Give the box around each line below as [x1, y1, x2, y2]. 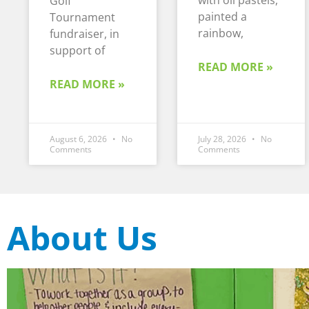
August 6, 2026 [50, 133, 109, 146]
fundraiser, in [50, 26, 119, 42]
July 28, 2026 [198, 133, 248, 146]
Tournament [50, 10, 115, 26]
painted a [198, 9, 247, 25]
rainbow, [198, 26, 243, 41]
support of [50, 43, 105, 59]
